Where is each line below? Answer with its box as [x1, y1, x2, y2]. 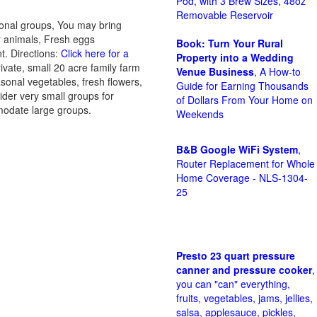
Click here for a [61, 46, 129, 60]
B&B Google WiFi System [176, 142, 298, 156]
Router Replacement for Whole [176, 156, 315, 171]
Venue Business [176, 64, 254, 79]
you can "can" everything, [176, 277, 290, 291]
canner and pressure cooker [176, 263, 312, 277]
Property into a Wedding [176, 50, 294, 64]
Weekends [176, 107, 224, 121]
